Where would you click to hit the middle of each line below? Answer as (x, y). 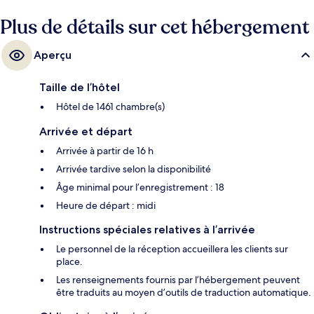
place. (69, 261)
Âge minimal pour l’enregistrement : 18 (140, 187)
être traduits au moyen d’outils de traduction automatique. (184, 292)
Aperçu (53, 55)
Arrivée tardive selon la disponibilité (134, 169)
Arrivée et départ (86, 131)
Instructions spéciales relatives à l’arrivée (147, 229)
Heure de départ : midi (106, 205)
